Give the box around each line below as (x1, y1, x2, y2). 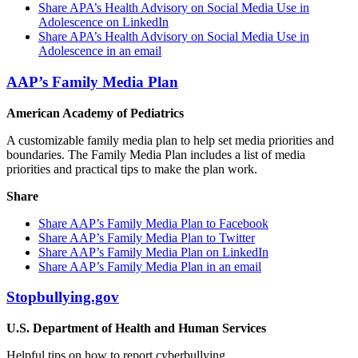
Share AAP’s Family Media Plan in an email (38, 259, 261, 273)
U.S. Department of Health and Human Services (6, 320, 266, 335)
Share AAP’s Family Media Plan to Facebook (38, 216, 268, 230)
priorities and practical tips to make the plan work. (6, 161, 257, 176)
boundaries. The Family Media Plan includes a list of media (6, 147, 305, 161)
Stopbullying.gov (6, 288, 119, 306)
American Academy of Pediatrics (6, 105, 184, 120)
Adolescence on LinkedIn (38, 15, 169, 30)
